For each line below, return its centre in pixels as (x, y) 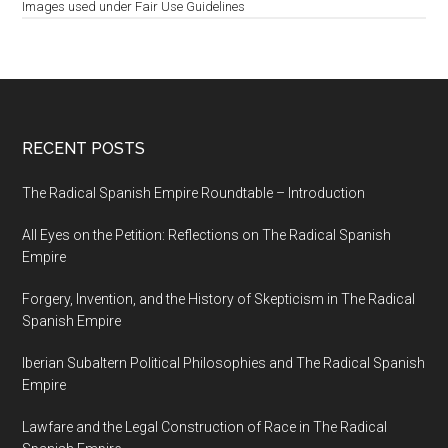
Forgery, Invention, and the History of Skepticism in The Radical (219, 299)
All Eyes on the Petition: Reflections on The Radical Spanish (207, 235)
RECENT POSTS (84, 149)
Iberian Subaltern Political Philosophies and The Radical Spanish (224, 363)
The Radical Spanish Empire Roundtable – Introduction (194, 193)
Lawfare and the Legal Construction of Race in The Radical (205, 427)
